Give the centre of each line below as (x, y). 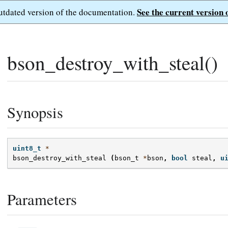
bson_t (127, 158)
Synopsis (35, 112)
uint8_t (27, 149)
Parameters (42, 199)
